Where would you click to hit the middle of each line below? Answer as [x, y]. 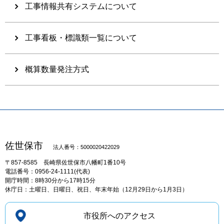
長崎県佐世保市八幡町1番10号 [85, 162]
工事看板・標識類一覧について [81, 37]
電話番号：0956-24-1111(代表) [47, 171]
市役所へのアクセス [119, 215]
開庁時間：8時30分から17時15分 [50, 180]
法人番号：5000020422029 [86, 147]
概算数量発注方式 [57, 69]
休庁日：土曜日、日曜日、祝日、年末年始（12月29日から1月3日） [96, 189]
